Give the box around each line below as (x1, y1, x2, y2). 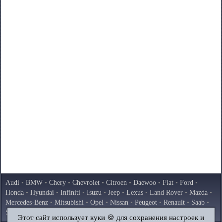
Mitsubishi (55, 199, 84, 206)
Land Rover (150, 189, 183, 196)
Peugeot (135, 199, 157, 206)
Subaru (29, 209, 49, 216)
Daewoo (133, 179, 156, 186)
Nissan (110, 199, 128, 206)
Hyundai (30, 189, 54, 196)
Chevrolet (72, 179, 100, 186)
